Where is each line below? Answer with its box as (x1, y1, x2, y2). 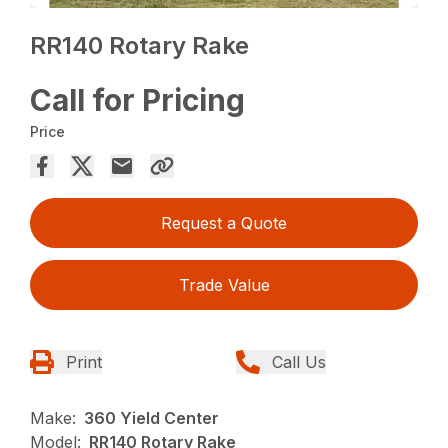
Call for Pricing (30, 82, 246, 119)
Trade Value (178, 275, 270, 296)
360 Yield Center (84, 408, 220, 429)
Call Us (272, 352, 326, 373)
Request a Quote (161, 213, 287, 234)
